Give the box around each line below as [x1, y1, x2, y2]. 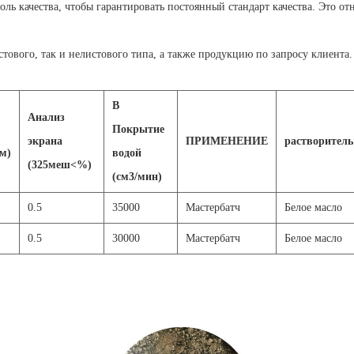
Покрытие [112, 122, 164, 135]
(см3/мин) [112, 170, 162, 183]
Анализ [28, 111, 65, 123]
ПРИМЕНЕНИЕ [186, 134, 268, 147]
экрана [28, 134, 62, 147]
